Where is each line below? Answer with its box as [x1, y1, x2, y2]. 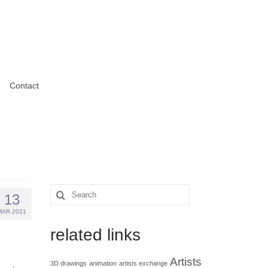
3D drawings [50, 260, 87, 267]
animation [89, 260, 117, 267]
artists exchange [118, 260, 167, 267]
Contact [9, 81, 39, 90]
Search [49, 187, 82, 197]
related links [50, 226, 141, 244]
